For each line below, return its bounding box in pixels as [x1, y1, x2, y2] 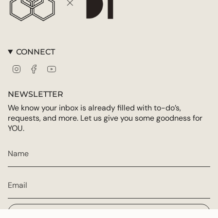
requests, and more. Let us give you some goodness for [8, 113, 202, 124]
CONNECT [16, 47, 55, 57]
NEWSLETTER [8, 90, 63, 99]
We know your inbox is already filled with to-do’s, [8, 103, 181, 113]
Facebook [38, 64, 69, 73]
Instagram [21, 64, 52, 73]
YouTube [56, 64, 83, 73]
